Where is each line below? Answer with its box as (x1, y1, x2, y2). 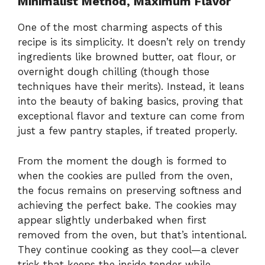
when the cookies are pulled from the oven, (18, 169, 232, 182)
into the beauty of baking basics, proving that (18, 95, 243, 108)
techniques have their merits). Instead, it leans (18, 80, 244, 93)
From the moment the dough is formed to (18, 154, 227, 167)
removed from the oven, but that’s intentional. (18, 228, 247, 241)
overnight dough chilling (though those (18, 66, 209, 78)
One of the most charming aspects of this (18, 21, 222, 34)
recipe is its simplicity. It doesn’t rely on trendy (18, 36, 245, 49)
